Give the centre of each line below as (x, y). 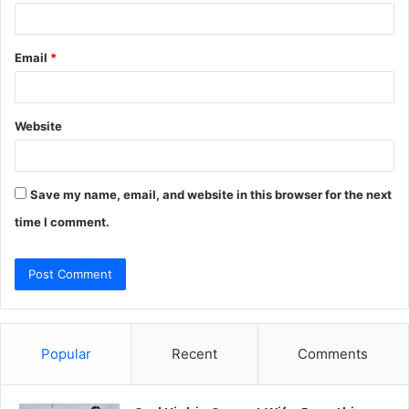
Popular (66, 353)
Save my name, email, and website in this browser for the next (211, 194)
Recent (194, 353)
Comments (333, 353)
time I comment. (62, 221)
